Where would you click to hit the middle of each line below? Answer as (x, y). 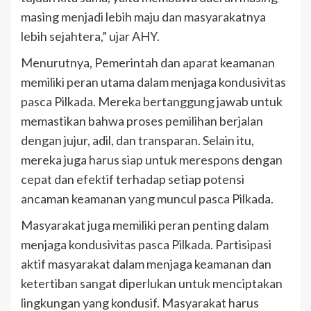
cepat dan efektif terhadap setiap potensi (133, 179)
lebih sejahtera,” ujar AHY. (90, 36)
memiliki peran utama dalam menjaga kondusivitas (153, 82)
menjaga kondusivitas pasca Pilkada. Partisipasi (146, 244)
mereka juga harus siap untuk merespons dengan (152, 159)
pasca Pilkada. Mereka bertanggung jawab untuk (152, 101)
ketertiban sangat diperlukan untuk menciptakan (152, 283)
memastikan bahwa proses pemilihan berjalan (142, 120)
